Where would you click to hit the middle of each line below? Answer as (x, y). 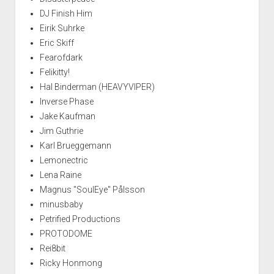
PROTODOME (66, 233)
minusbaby (61, 204)
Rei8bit (52, 248)
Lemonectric (64, 160)
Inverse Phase (66, 101)
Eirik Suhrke (62, 28)
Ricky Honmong (71, 263)
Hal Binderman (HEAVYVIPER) (97, 87)
